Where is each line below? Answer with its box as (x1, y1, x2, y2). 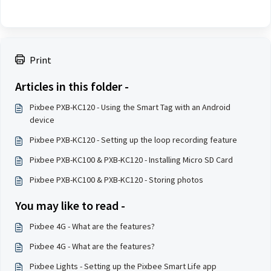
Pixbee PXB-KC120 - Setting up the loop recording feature (30, 134, 237, 145)
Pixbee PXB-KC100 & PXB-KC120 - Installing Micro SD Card (30, 154, 233, 165)
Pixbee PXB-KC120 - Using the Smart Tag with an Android (30, 102, 230, 113)
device (30, 114, 54, 125)
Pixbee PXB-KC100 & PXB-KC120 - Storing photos (30, 174, 203, 185)
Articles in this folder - (15, 79, 129, 94)
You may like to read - (15, 198, 125, 213)
